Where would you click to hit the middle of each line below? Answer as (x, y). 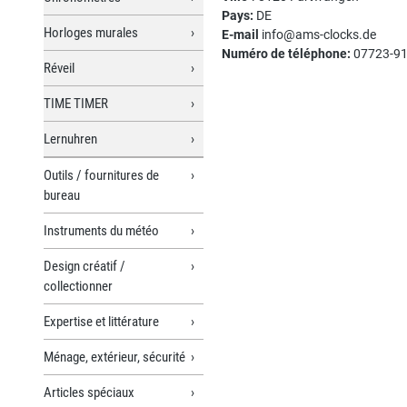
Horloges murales (91, 32)
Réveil (59, 68)
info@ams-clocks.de (318, 34)
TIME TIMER (76, 103)
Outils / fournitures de (101, 175)
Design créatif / (84, 266)
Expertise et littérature (101, 321)
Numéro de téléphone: (286, 53)
